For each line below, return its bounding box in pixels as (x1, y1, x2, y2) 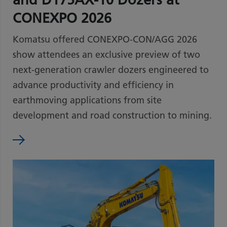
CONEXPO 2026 (13, 10, 111, 27)
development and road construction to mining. (13, 110, 212, 122)
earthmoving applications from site (13, 95, 162, 106)
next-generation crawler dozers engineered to (13, 64, 209, 76)
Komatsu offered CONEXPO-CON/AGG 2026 (13, 34, 197, 46)
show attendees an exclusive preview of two (13, 49, 200, 61)
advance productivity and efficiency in (13, 80, 174, 91)
